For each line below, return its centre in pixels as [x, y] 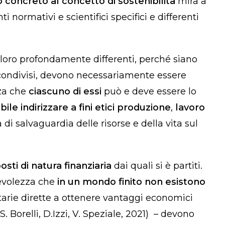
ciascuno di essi [65, 91]
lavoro [190, 107]
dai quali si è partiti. [157, 165]
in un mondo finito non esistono [131, 182]
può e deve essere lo [149, 91]
